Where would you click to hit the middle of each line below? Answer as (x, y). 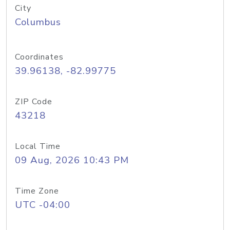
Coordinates (39, 57)
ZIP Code (34, 102)
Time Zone (37, 191)
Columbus (38, 22)
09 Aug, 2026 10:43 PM (72, 160)
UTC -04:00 (43, 205)
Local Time (38, 146)
